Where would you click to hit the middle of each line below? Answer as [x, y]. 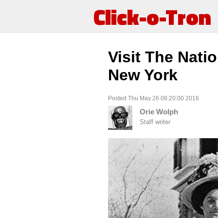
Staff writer [155, 122]
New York [143, 75]
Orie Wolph [159, 112]
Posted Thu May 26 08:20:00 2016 [154, 98]
